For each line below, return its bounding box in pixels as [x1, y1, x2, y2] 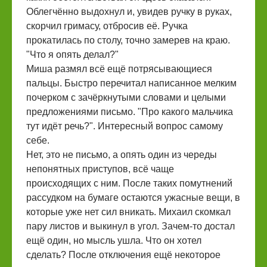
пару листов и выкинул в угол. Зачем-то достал [26, 221, 235, 231]
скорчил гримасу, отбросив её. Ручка [26, 20, 188, 31]
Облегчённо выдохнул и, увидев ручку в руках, [26, 6, 232, 17]
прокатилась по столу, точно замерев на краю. [26, 35, 230, 45]
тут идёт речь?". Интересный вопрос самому [26, 120, 223, 131]
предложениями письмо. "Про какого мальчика [26, 106, 233, 117]
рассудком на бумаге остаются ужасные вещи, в [26, 192, 240, 203]
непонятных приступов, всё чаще [26, 163, 174, 174]
